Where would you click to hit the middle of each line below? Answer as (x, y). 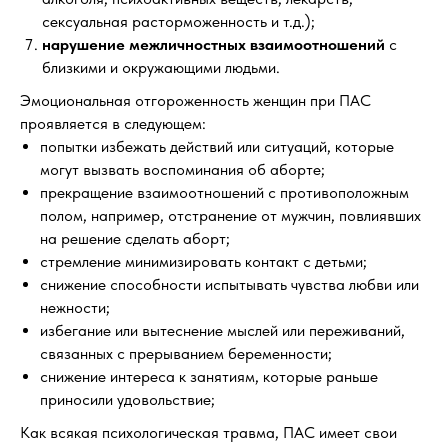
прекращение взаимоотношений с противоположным (224, 192)
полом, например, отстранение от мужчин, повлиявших (230, 215)
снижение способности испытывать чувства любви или (229, 284)
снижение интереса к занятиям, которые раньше (209, 376)
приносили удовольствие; (127, 399)
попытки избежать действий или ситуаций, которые (217, 146)
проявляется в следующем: (113, 123)
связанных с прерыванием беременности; (186, 353)
